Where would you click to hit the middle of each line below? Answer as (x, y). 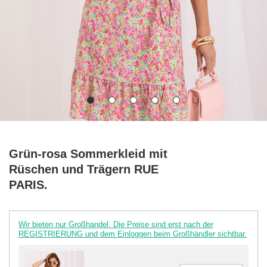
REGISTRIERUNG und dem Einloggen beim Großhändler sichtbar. (133, 234)
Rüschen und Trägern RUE (84, 169)
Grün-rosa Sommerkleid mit (88, 153)
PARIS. (28, 184)
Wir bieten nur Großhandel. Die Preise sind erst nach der (116, 224)
